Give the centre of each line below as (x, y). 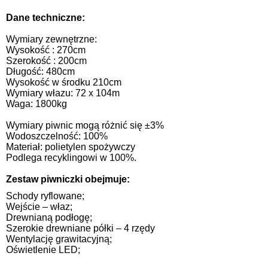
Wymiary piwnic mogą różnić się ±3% (85, 126)
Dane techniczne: (45, 18)
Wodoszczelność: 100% (57, 136)
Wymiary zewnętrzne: (51, 39)
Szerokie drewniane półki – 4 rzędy (80, 229)
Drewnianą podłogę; (49, 218)
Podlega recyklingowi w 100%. (71, 158)
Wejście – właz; (39, 207)
